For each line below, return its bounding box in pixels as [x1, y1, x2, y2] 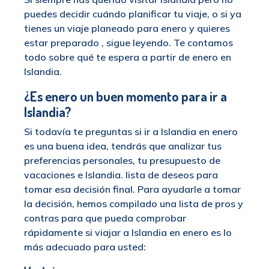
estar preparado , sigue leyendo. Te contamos [24, 37, 233, 49]
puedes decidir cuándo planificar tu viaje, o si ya [24, 8, 241, 20]
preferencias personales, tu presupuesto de [24, 154, 220, 167]
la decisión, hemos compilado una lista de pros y [24, 198, 243, 210]
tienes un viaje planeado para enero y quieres [24, 22, 230, 35]
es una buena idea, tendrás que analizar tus [24, 140, 222, 153]
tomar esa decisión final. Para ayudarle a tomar [24, 183, 241, 196]
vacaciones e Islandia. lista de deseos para [24, 169, 218, 181]
